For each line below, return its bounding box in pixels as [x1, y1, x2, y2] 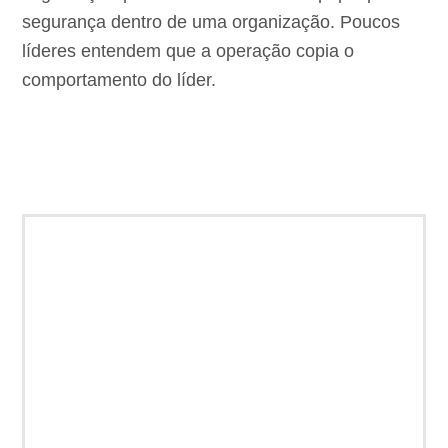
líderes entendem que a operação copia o [22, 40, 355, 61]
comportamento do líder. [22, 69, 217, 90]
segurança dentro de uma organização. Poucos [22, 11, 401, 32]
